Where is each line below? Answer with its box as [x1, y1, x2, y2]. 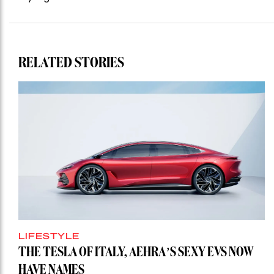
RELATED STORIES [18, 56, 124, 71]
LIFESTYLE [18, 229, 80, 241]
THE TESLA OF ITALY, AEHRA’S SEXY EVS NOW [18, 245, 254, 259]
